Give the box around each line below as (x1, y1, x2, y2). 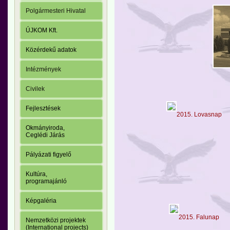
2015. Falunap (179, 213, 220, 221)
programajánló (26, 178, 67, 185)
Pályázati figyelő (26, 151, 71, 159)
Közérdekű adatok (26, 46, 76, 54)
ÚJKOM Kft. (26, 27, 57, 34)
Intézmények (26, 66, 61, 73)
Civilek (26, 85, 45, 93)
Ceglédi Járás (26, 131, 65, 139)
